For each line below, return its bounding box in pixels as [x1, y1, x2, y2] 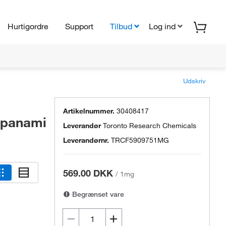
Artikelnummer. [63, 106, 115, 116]
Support [65, 21, 93, 31]
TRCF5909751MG [111, 136, 169, 145]
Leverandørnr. [63, 136, 109, 145]
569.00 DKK [63, 167, 113, 179]
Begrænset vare [70, 190, 124, 199]
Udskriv [183, 77, 206, 85]
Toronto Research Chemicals [103, 121, 196, 130]
